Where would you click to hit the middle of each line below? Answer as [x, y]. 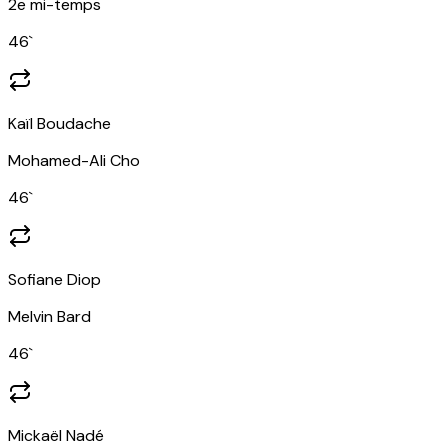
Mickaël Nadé [56, 435]
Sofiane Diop [54, 279]
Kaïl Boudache [59, 123]
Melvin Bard [51, 316]
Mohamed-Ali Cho [74, 160]
